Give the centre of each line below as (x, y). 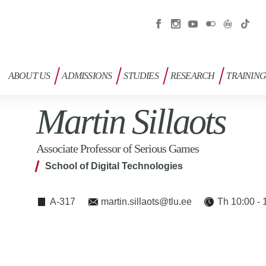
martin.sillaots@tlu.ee (147, 202)
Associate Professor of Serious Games (118, 148)
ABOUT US (29, 76)
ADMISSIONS (87, 76)
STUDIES (141, 76)
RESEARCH (192, 76)
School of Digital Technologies (114, 166)
